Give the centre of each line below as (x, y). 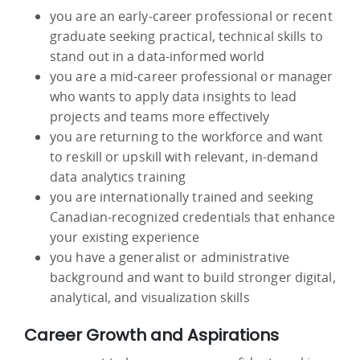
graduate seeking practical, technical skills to (186, 36)
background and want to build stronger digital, (193, 277)
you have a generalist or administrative (170, 257)
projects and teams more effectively (160, 116)
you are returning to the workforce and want (187, 136)
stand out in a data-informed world (157, 56)
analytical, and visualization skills (150, 297)
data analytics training (118, 176)
